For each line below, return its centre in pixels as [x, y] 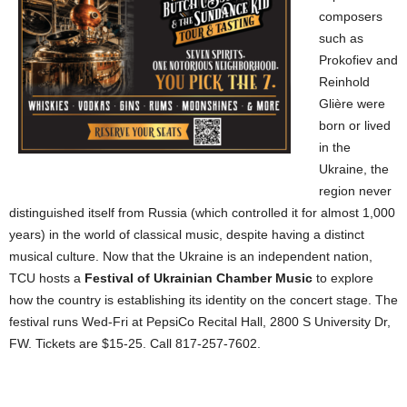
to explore [343, 278]
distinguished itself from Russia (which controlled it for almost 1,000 [202, 212]
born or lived [355, 125]
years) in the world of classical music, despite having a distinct [187, 234]
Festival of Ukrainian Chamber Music [199, 278]
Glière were [352, 103]
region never [355, 190]
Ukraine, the [354, 169]
